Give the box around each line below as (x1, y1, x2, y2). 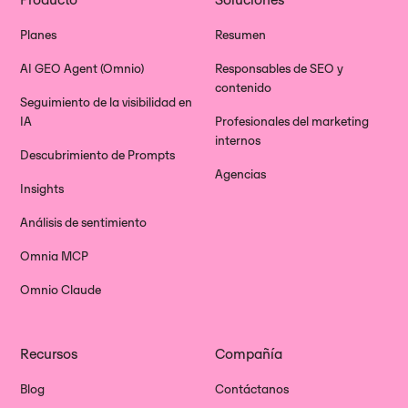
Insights (20, 180, 65, 197)
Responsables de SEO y (215, 60, 343, 76)
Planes (20, 26, 57, 43)
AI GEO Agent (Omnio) (20, 60, 145, 76)
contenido (215, 79, 271, 96)
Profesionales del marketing (215, 113, 369, 129)
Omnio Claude (20, 281, 102, 298)
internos (215, 132, 260, 148)
